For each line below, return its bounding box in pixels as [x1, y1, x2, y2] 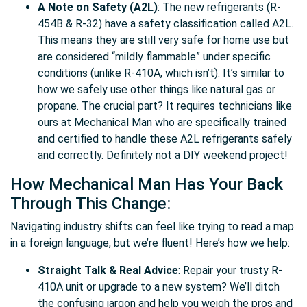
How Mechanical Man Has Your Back [10, 175, 283, 194]
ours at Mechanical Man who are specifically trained [38, 116, 286, 129]
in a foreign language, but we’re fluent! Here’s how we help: [10, 236, 290, 249]
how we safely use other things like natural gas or [38, 83, 275, 96]
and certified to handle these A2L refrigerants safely [38, 132, 292, 145]
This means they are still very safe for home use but [38, 34, 289, 47]
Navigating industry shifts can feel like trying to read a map [10, 220, 294, 233]
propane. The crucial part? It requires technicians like [38, 99, 292, 112]
